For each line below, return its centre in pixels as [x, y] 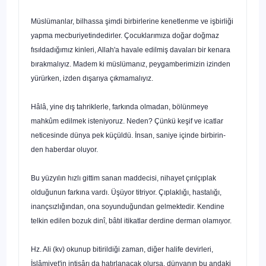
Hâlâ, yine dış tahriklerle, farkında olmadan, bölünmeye [120, 107]
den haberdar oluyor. [64, 149]
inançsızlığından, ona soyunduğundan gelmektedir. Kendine [128, 206]
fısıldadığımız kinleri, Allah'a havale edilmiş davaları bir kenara [131, 50]
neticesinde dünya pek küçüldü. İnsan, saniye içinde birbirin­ [128, 135]
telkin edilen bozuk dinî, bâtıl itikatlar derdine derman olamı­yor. [131, 221]
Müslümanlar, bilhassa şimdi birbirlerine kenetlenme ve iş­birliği [132, 21]
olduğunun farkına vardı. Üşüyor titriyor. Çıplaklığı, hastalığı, [126, 192]
